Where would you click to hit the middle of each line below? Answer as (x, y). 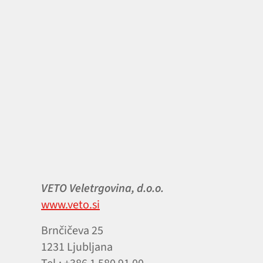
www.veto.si (70, 205)
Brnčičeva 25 (72, 231)
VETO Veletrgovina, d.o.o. (102, 188)
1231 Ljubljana (77, 247)
